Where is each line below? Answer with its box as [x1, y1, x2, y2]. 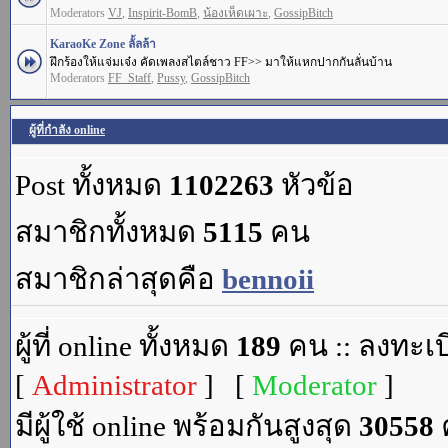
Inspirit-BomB [128, 6, 197, 20]
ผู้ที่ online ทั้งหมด [15, 330, 236, 362]
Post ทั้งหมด [15, 169, 169, 201]
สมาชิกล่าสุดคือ [15, 263, 222, 295]
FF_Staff [108, 71, 151, 85]
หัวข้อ [274, 169, 354, 201]
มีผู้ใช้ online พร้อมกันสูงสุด [15, 410, 359, 442]
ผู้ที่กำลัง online [29, 123, 105, 137]
